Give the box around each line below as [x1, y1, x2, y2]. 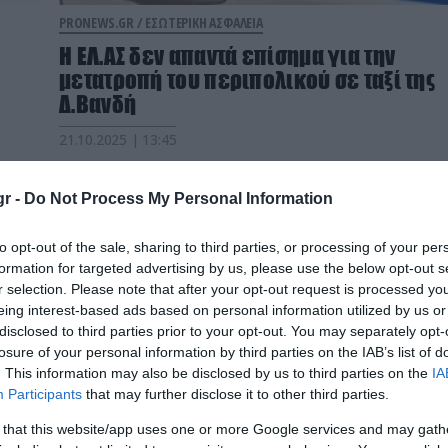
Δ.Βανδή [59, 90, 137, 119]
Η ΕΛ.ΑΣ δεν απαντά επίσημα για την [59, 42, 396, 71]
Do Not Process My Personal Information [24, 189, 333, 207]
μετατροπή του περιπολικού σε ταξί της [59, 66, 436, 95]
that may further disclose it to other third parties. [82, 385, 389, 402]
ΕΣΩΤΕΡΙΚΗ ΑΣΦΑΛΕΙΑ [145, 13, 263, 33]
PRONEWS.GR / [59, 13, 146, 33]
